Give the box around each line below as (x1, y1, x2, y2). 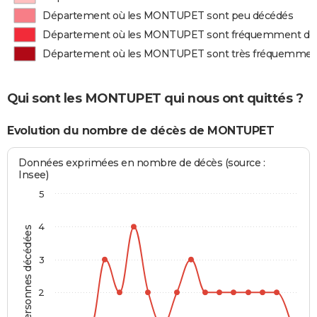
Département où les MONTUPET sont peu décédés (42, 9, 294, 22)
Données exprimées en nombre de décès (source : (18, 156, 265, 170)
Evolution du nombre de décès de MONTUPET (7, 123, 274, 137)
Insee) (18, 168, 49, 182)
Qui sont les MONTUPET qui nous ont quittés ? (7, 90, 303, 106)
